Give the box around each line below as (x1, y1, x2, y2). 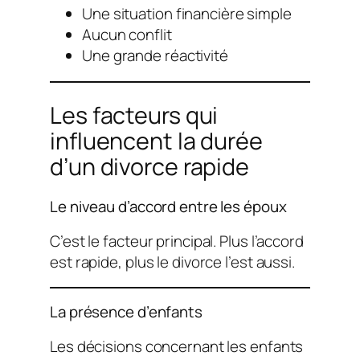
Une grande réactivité (82, 45, 228, 67)
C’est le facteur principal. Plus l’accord (50, 230, 304, 252)
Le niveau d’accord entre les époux (50, 195, 287, 217)
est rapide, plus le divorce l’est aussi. (50, 251, 295, 272)
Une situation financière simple (82, 3, 292, 25)
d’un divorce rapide (50, 149, 250, 182)
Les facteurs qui (50, 98, 219, 131)
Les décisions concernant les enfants (50, 335, 304, 357)
